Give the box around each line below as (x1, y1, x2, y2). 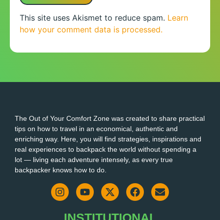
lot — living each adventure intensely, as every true (15, 155, 173, 164)
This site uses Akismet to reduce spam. (20, 13, 167, 23)
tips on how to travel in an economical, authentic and (15, 124, 178, 133)
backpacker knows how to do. (15, 165, 107, 174)
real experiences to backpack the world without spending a (15, 145, 196, 153)
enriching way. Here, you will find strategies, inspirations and (15, 135, 201, 143)
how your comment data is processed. (20, 25, 163, 35)
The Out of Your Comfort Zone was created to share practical (15, 114, 205, 122)
